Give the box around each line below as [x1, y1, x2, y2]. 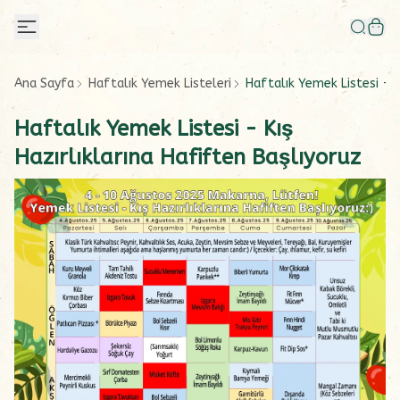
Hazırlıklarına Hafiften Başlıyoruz [14, 145, 361, 170]
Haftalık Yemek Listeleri [88, 76, 231, 91]
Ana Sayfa [14, 76, 74, 91]
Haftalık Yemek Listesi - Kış [14, 116, 293, 141]
